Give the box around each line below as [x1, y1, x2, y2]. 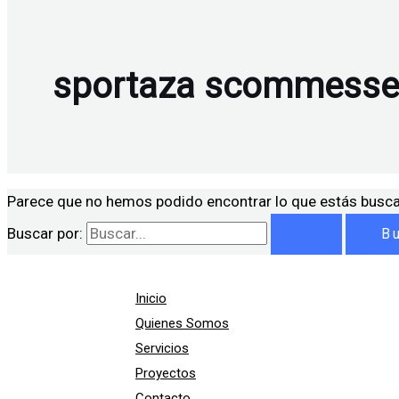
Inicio [135, 290, 167, 307]
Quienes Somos [135, 315, 229, 332]
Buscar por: [7, 224, 83, 243]
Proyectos [135, 365, 196, 382]
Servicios [135, 340, 189, 357]
